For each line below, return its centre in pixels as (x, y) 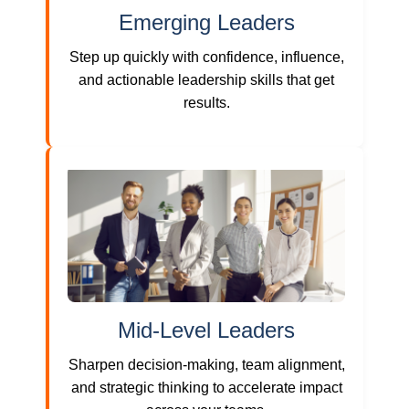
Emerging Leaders (206, 22)
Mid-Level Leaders (206, 330)
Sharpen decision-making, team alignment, (206, 364)
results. (206, 102)
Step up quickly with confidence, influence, (206, 57)
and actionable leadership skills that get (206, 79)
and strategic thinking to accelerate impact (206, 387)
